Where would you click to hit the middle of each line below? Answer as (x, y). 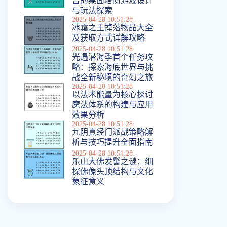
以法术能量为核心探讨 (112, 94)
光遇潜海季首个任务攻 (112, 57)
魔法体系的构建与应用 (112, 104)
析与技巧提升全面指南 (112, 142)
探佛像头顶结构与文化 (112, 171)
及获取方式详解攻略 (108, 38)
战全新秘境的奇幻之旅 (112, 77)
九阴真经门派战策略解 (112, 132)
